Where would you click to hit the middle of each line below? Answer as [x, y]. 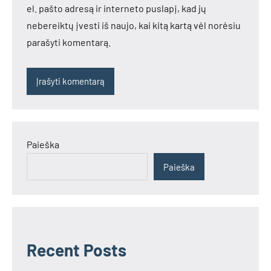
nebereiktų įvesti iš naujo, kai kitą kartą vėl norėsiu [134, 25]
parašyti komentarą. [69, 42]
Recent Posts [77, 250]
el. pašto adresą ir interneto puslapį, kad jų [116, 8]
